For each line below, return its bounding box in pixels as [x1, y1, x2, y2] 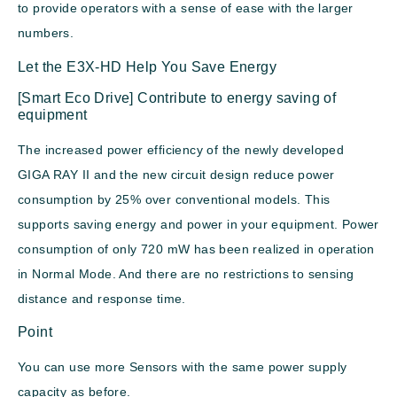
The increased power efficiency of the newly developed [18, 142, 345, 157]
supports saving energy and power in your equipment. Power [18, 216, 379, 231]
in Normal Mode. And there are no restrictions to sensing [18, 266, 354, 281]
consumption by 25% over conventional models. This [18, 191, 331, 206]
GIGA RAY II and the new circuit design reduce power [18, 167, 335, 182]
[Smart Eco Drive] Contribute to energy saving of [18, 90, 337, 105]
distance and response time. [18, 291, 186, 306]
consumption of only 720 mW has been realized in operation [18, 241, 375, 256]
